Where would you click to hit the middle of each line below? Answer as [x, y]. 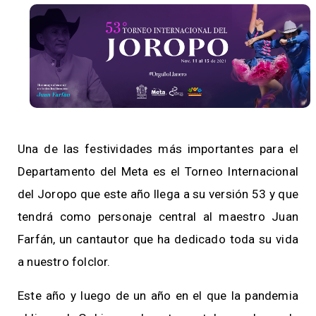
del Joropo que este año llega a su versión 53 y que [158, 194]
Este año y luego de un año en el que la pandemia [158, 296]
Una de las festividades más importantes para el [158, 149]
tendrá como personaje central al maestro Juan [158, 217]
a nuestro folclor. [64, 262]
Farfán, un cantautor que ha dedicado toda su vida [158, 239]
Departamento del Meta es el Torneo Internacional [158, 172]
